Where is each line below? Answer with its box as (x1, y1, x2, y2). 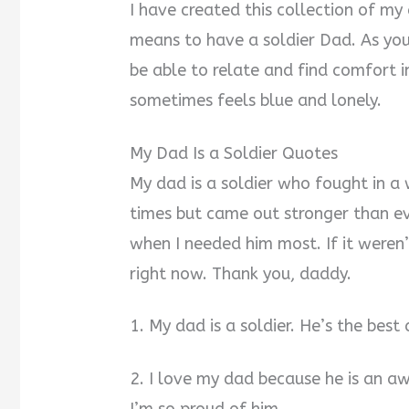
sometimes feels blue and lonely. (130, 89, 383, 110)
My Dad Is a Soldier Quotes (130, 142, 339, 163)
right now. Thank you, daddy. (130, 263, 352, 284)
